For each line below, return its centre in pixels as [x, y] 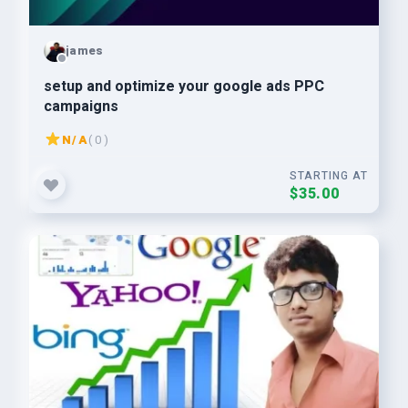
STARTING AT [329, 176]
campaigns [81, 107]
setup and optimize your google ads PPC [184, 87]
